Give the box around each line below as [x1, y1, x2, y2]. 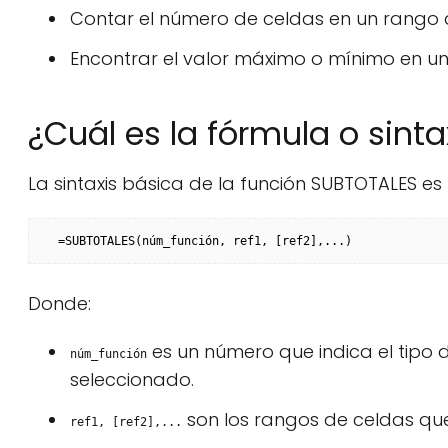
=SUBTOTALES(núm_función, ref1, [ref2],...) [58, 234, 352, 248]
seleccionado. [70, 367, 194, 392]
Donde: [28, 291, 91, 316]
